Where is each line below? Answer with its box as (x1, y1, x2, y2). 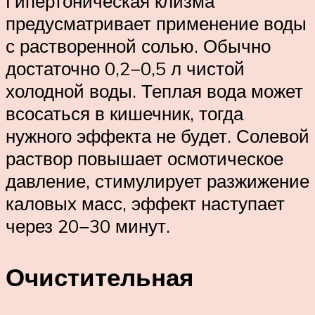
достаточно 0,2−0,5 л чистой (6, 57, 245, 80)
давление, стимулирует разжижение (6, 169, 309, 193)
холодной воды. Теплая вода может (6, 79, 303, 103)
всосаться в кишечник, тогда (6, 102, 243, 125)
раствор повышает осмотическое (6, 147, 283, 170)
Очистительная (6, 262, 193, 293)
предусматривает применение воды (6, 12, 307, 35)
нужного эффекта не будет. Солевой (6, 124, 309, 148)
